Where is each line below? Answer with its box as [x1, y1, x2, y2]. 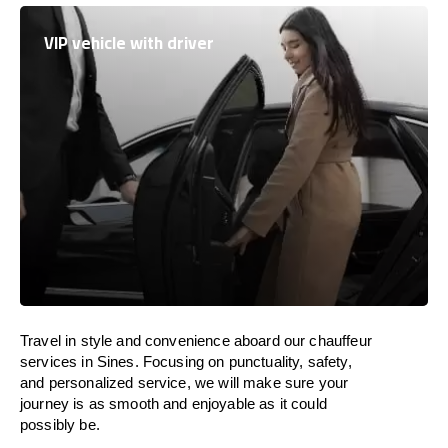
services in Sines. [20, 353, 139, 370]
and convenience [112, 332, 234, 349]
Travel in [20, 332, 77, 349]
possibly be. [20, 416, 100, 433]
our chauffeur [279, 332, 372, 349]
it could [279, 395, 327, 412]
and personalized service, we [20, 374, 219, 391]
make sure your [243, 374, 349, 391]
